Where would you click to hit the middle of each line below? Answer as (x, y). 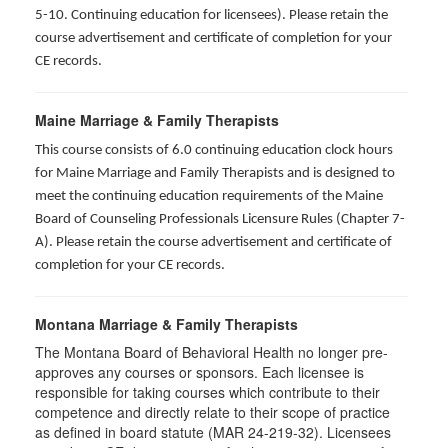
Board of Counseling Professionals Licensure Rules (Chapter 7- (220, 219)
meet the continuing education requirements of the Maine (209, 196)
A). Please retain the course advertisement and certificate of (213, 242)
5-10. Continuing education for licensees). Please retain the (211, 15)
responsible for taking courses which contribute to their (207, 392)
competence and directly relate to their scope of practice (212, 412)
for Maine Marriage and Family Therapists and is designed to (215, 173)
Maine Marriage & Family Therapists (157, 120)
